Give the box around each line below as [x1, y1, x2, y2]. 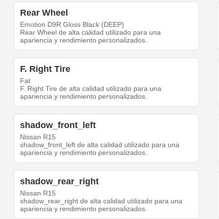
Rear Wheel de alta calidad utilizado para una [20, 28, 161, 37]
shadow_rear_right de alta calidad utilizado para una [20, 197, 183, 205]
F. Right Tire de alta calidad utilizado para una [20, 85, 162, 93]
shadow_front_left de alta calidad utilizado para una [20, 141, 180, 149]
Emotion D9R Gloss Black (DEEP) [20, 21, 125, 29]
